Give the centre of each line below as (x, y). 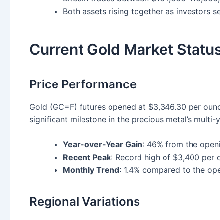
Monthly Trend (91, 170)
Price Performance (83, 84)
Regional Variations (85, 202)
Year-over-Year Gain (103, 145)
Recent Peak (87, 157)
